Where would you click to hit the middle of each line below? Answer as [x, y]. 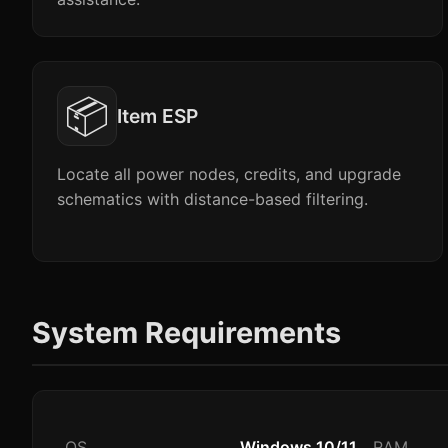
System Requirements [186, 332]
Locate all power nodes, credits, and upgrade [229, 174]
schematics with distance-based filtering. [212, 199]
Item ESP [157, 116]
